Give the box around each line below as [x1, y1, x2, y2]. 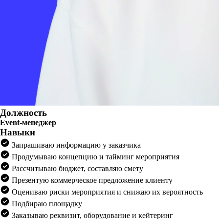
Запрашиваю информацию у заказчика [10, 141, 141, 149]
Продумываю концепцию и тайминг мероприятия [10, 153, 179, 161]
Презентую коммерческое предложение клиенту [10, 176, 173, 184]
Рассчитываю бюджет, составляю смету [10, 164, 143, 173]
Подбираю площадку [10, 199, 82, 208]
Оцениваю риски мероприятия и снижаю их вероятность [10, 188, 203, 196]
